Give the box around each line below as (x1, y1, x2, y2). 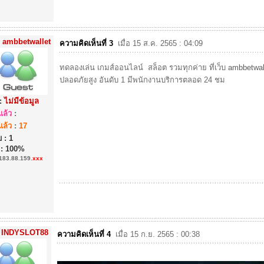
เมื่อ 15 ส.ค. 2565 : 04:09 (115, 39, 203, 48)
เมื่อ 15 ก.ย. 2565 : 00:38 (113, 230, 200, 239)
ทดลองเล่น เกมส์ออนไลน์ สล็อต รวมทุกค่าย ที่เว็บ (60, 63, 228, 72)
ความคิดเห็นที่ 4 (57, 230, 113, 239)
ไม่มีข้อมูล (4, 97, 39, 105)
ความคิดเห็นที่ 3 (60, 39, 115, 48)
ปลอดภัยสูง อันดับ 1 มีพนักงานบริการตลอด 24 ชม (60, 75, 225, 84)
